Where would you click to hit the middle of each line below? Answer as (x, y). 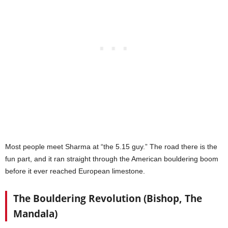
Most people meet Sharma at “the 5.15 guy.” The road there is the (111, 147)
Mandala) (35, 214)
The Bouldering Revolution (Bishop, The (108, 199)
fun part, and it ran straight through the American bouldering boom (112, 159)
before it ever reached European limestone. (75, 171)
